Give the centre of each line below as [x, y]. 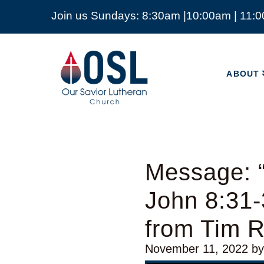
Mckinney [87, 100]
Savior [78, 64]
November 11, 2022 [197, 249]
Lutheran [85, 76]
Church [80, 88]
